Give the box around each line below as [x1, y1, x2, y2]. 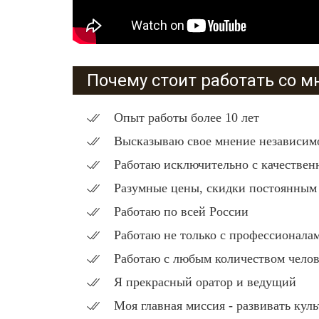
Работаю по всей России [114, 204, 249, 219]
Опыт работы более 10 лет [114, 110, 259, 125]
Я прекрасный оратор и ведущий [114, 275, 296, 290]
